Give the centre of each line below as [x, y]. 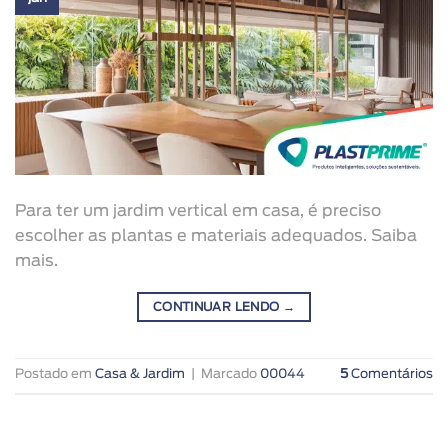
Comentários [390, 375]
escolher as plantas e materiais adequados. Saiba [216, 236]
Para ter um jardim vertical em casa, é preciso [198, 211]
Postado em [55, 375]
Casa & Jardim [140, 375]
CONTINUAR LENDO [217, 307]
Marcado [230, 375]
